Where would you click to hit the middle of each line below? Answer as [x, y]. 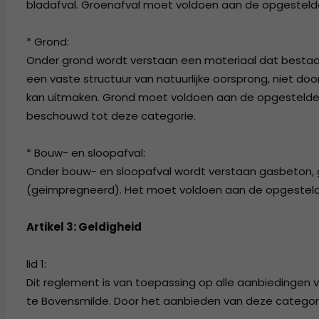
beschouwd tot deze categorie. [111, 116]
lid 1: [36, 264]
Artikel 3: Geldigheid [84, 227]
